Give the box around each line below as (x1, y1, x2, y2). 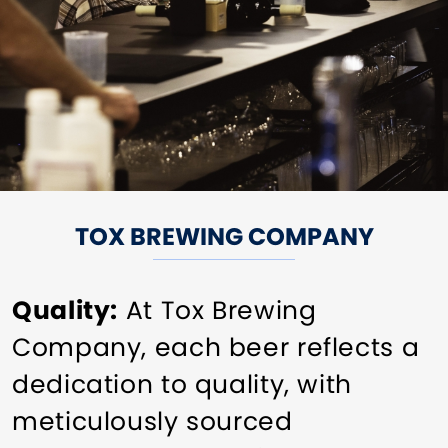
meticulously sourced (12, 403, 293, 439)
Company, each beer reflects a (12, 329, 420, 365)
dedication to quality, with (12, 366, 352, 402)
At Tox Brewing (118, 292, 317, 328)
